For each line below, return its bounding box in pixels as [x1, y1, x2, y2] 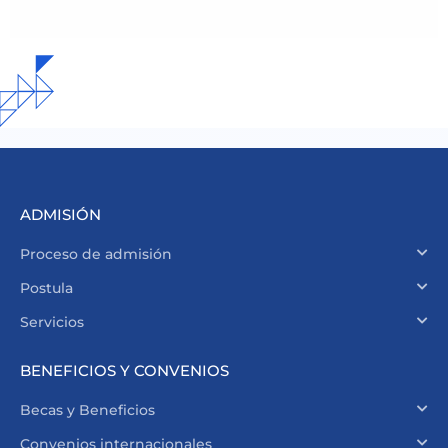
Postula [20, 279, 73, 297]
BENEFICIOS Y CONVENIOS [20, 361, 229, 380]
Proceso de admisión [20, 245, 172, 263]
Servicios [20, 313, 84, 331]
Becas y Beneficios [20, 401, 155, 419]
